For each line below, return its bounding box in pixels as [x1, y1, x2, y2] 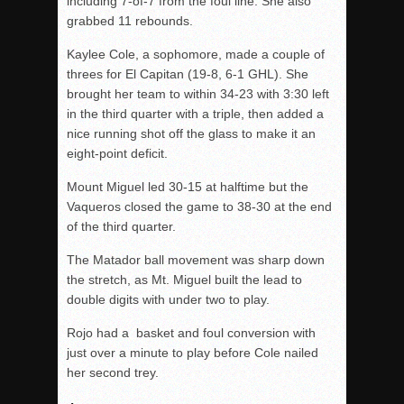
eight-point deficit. [67, 146, 168, 161]
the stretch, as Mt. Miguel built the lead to [67, 272, 302, 287]
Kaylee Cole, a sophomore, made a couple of [67, 47, 325, 61]
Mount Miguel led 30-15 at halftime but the [67, 179, 308, 194]
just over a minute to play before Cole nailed [67, 345, 318, 360]
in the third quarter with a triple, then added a [67, 106, 324, 121]
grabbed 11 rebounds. [67, 14, 193, 28]
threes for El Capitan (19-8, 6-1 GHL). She [67, 67, 308, 81]
